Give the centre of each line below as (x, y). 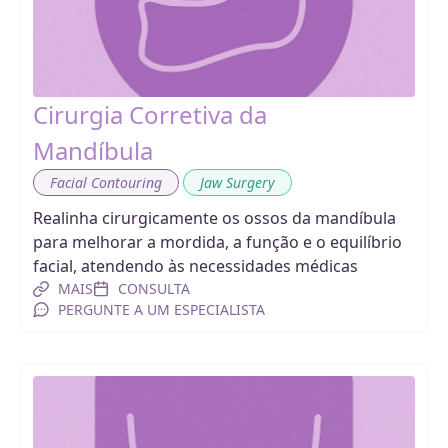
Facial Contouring (106, 182)
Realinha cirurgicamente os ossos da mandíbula (214, 218)
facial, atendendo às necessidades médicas (195, 266)
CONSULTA (154, 288)
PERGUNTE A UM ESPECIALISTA (161, 309)
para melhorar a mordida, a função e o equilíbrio (217, 242)
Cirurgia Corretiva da (150, 114)
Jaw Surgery (237, 182)
